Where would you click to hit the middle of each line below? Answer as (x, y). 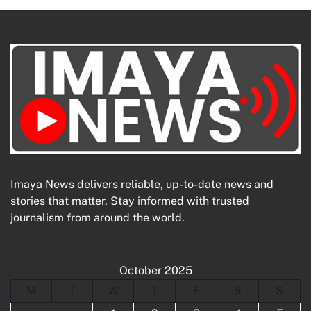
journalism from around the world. (98, 217)
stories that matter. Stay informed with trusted (130, 201)
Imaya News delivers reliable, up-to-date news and (142, 184)
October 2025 (155, 270)
